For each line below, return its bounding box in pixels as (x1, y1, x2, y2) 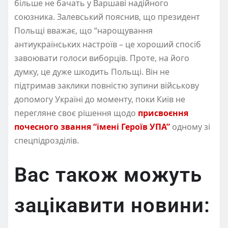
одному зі (170, 121, 210, 132)
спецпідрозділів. (14, 134, 79, 146)
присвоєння (138, 107, 188, 119)
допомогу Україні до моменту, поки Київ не (14, 93, 185, 105)
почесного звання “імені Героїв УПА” (14, 121, 170, 132)
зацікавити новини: (14, 193, 210, 217)
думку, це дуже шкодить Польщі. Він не (14, 66, 169, 77)
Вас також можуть (14, 162, 202, 187)
